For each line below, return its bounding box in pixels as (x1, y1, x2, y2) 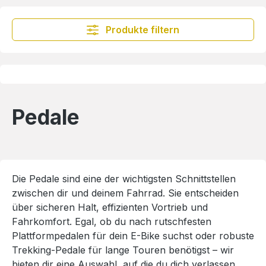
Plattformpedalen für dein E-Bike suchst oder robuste (12, 229, 254, 242)
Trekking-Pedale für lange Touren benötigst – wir (12, 243, 234, 256)
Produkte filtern (105, 23, 179, 36)
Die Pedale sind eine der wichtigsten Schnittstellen (12, 172, 236, 185)
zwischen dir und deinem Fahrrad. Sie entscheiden (12, 186, 239, 199)
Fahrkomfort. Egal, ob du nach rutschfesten (12, 215, 211, 227)
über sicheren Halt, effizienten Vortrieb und (12, 201, 208, 213)
